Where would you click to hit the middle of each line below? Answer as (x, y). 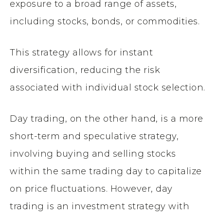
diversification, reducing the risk (85, 70)
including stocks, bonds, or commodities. (105, 21)
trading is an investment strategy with (100, 206)
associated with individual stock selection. (108, 87)
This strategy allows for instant (81, 52)
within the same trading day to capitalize (106, 171)
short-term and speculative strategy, (94, 136)
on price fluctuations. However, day (91, 189)
